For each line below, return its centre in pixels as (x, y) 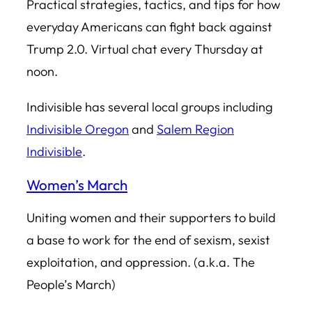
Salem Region (195, 129)
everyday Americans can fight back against (149, 27)
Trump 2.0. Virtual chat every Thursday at (145, 49)
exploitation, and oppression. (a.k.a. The (141, 262)
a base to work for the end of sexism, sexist (148, 240)
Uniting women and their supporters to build (151, 217)
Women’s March (77, 185)
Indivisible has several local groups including (150, 107)
